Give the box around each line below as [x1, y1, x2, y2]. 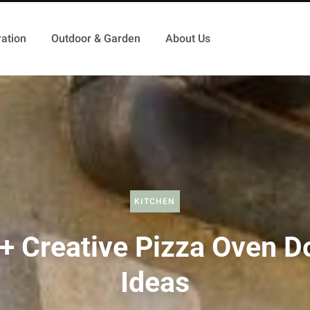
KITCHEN [134, 196, 176, 206]
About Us [165, 32, 210, 45]
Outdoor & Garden [51, 32, 140, 45]
